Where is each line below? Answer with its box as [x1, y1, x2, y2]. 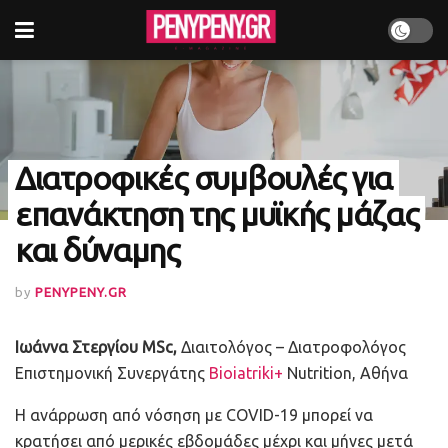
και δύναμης [15, 232, 180, 268]
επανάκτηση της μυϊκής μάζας [15, 196, 419, 232]
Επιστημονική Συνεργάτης [15, 363, 209, 382]
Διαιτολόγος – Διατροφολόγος [181, 337, 406, 356]
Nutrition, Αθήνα [283, 363, 408, 382]
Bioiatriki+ [209, 363, 283, 382]
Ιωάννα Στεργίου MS [15, 337, 165, 356]
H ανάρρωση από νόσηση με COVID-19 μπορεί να [15, 405, 373, 424]
